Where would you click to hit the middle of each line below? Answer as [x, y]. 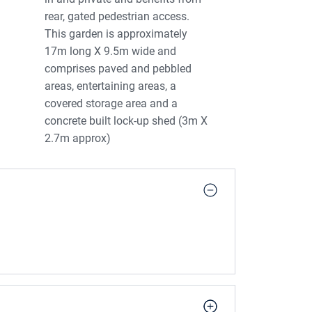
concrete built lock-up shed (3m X [126, 121]
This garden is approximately [116, 34]
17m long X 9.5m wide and [111, 52]
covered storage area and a [111, 104]
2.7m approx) [78, 139]
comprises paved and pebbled [118, 69]
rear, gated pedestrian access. [117, 17]
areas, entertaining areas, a [111, 86]
